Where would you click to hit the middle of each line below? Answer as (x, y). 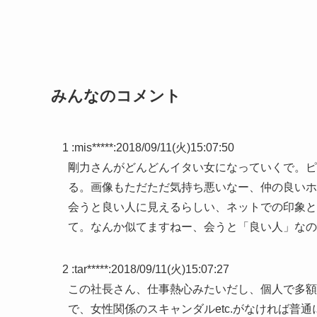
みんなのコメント (116, 96)
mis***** (94, 148)
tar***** (91, 270)
